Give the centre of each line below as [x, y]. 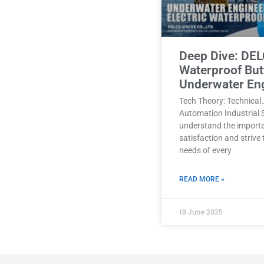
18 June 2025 [201, 211]
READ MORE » [202, 179]
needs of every [205, 150]
